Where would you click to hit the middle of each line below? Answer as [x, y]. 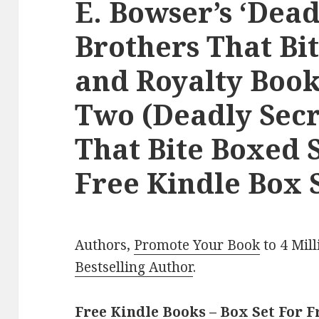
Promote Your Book [197, 245]
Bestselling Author [134, 267]
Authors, [105, 245]
